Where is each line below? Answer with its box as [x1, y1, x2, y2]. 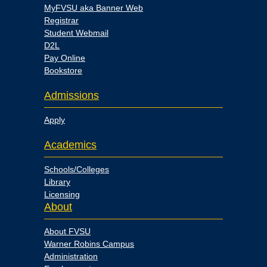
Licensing [44, 190, 80, 199]
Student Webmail [44, 28, 108, 38]
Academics [44, 139, 97, 151]
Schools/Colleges [44, 164, 109, 174]
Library [44, 177, 70, 187]
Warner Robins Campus [44, 239, 134, 249]
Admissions [44, 89, 99, 101]
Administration [44, 252, 98, 261]
